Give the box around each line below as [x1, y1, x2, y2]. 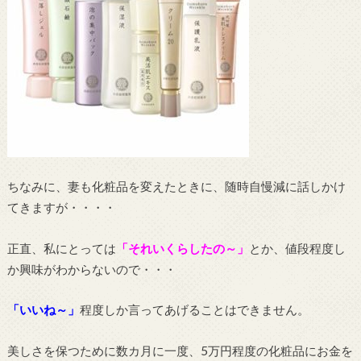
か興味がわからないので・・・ [6, 261, 176, 276]
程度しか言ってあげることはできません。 [79, 302, 309, 317]
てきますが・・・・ [6, 200, 116, 215]
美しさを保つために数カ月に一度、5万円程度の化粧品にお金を [6, 342, 353, 358]
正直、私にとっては [6, 240, 116, 255]
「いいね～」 [6, 302, 80, 317]
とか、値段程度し [248, 240, 346, 255]
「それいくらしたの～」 [115, 240, 249, 255]
